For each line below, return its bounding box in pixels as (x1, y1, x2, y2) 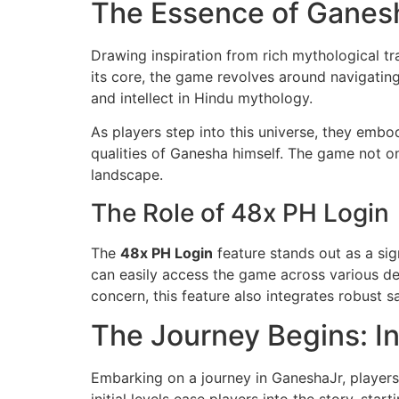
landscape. (91, 166, 163, 184)
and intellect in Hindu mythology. (91, 88, 313, 107)
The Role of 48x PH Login (91, 197, 389, 228)
